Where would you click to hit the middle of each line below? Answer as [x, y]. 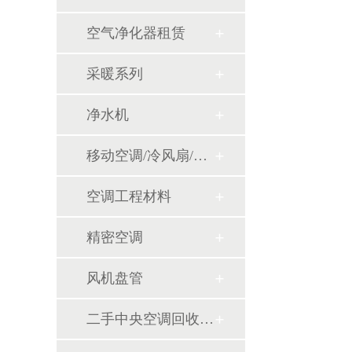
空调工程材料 [129, 196]
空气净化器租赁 [136, 33]
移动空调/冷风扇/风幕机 [200, 156]
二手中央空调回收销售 [207, 319]
